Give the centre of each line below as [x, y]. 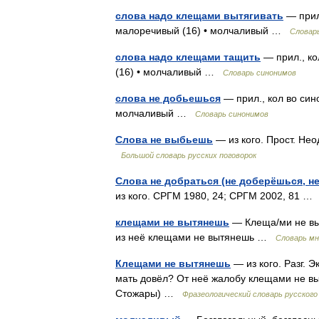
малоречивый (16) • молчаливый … [203, 31]
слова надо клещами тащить [188, 57]
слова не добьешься [168, 98]
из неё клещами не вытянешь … [195, 237]
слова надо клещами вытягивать [199, 16]
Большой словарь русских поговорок [189, 155]
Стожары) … [149, 293]
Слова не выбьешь [164, 140]
